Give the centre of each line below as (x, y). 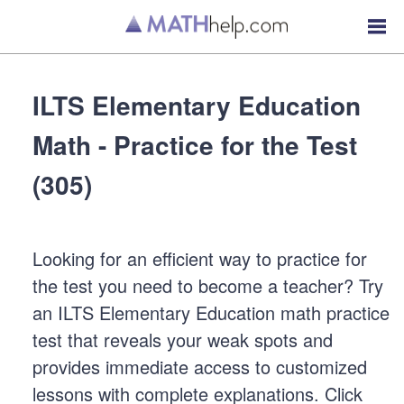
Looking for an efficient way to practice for (200, 258)
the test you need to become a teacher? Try (208, 285)
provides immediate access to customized (200, 367)
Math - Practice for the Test (195, 145)
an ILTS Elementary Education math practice (211, 312)
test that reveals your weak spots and (183, 340)
